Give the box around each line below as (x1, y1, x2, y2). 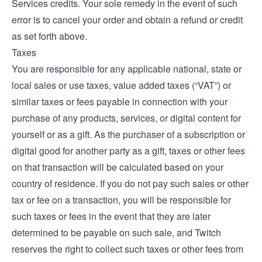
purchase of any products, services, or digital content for (12, 111, 241, 125)
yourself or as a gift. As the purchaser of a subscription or (12, 127, 245, 141)
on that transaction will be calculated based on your (12, 160, 223, 174)
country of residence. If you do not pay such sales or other (12, 177, 249, 190)
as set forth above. (12, 29, 87, 43)
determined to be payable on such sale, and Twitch (12, 226, 221, 239)
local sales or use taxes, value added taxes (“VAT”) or (12, 78, 231, 92)
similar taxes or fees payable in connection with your (12, 95, 227, 108)
